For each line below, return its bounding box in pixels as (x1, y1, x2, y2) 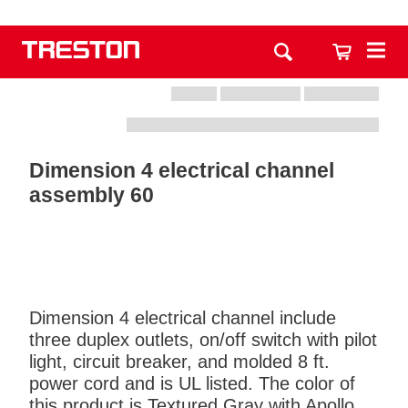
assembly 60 (29, 183, 154, 207)
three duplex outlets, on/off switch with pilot (29, 330, 377, 350)
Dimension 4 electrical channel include (29, 308, 336, 328)
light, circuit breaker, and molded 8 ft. (29, 352, 330, 372)
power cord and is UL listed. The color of (29, 373, 355, 393)
